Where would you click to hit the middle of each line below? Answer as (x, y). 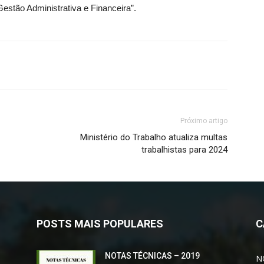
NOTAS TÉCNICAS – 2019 (152, 256)
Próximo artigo (204, 121)
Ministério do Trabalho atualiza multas (154, 137)
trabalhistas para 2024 (184, 150)
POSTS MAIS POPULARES (100, 224)
